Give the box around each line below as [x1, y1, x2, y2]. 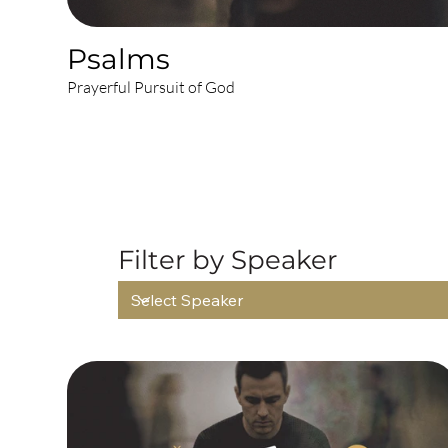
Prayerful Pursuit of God [67, 76, 236, 97]
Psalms [67, 41, 171, 76]
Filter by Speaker [117, 243, 337, 276]
